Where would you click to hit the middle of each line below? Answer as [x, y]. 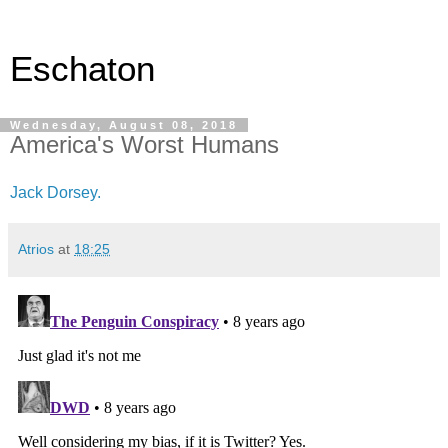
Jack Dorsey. [55, 192]
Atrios [36, 248]
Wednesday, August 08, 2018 [124, 125]
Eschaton [82, 69]
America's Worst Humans [144, 144]
